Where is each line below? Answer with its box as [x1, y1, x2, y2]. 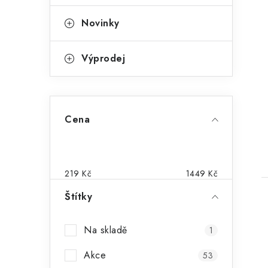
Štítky [65, 190, 92, 203]
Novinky [81, 16, 120, 30]
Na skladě [84, 223, 127, 237]
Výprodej [81, 51, 125, 65]
